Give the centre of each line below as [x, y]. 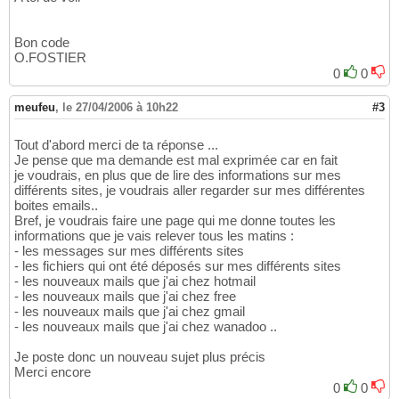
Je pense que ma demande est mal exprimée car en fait [176, 160]
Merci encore [53, 372]
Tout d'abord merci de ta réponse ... [116, 145]
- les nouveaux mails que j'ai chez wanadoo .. [146, 327]
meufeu [35, 108]
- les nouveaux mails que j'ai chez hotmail [135, 281]
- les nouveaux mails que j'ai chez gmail [130, 312]
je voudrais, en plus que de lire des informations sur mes [178, 175]
